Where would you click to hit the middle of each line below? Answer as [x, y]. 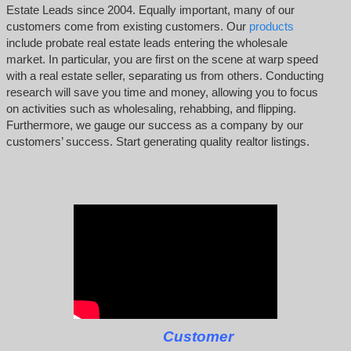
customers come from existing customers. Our [127, 26]
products [271, 26]
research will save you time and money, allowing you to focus [162, 92]
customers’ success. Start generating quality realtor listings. [157, 141]
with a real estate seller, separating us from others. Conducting [165, 75]
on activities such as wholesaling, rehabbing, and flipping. [151, 108]
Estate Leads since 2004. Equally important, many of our [150, 9]
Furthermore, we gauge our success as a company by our [154, 125]
